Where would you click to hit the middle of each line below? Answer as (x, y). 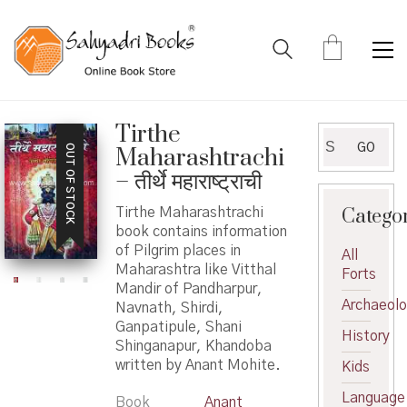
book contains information (201, 231)
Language (373, 398)
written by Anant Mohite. (198, 365)
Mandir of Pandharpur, (189, 288)
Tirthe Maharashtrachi (189, 212)
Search (345, 136)
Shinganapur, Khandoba (193, 346)
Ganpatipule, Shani (178, 327)
